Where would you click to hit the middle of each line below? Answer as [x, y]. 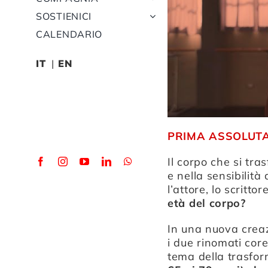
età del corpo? [207, 203]
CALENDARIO [69, 34]
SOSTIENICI [64, 16]
